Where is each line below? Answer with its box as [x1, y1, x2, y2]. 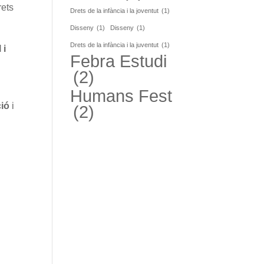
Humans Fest [70, 86, 173, 105]
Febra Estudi [70, 51, 167, 71]
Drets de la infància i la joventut [70, 7, 159, 14]
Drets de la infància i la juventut [70, 41, 159, 48]
